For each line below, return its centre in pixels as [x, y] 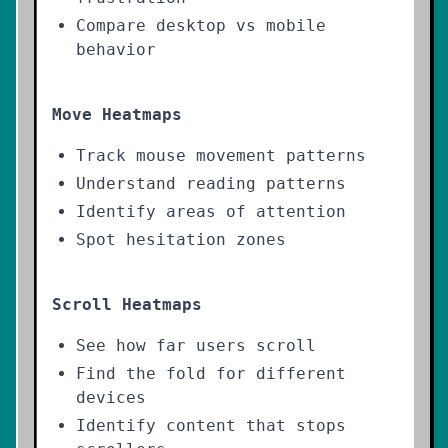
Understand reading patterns [211, 183]
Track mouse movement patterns [221, 155]
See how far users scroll [196, 345]
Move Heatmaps [117, 114]
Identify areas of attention [211, 211]
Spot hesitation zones [181, 239]
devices [111, 397]
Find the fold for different [211, 373]
